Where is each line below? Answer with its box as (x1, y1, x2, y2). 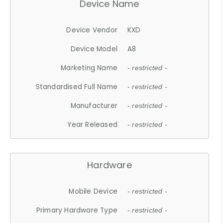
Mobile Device (69, 186, 118, 196)
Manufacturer (70, 101, 118, 111)
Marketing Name (61, 63, 118, 73)
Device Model (70, 44, 118, 54)
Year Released (67, 119, 118, 129)
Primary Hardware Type (36, 205, 118, 215)
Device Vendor (66, 25, 118, 35)
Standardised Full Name (35, 82, 118, 92)
